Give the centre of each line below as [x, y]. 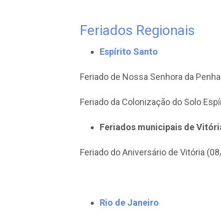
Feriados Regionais [137, 30]
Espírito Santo [129, 52]
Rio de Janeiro [129, 203]
